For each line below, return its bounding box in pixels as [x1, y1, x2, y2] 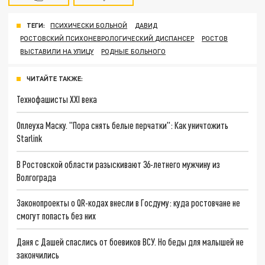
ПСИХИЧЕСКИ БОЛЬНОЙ [50, 21, 128, 30]
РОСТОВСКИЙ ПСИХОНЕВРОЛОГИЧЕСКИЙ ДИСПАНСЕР [20, 34, 195, 43]
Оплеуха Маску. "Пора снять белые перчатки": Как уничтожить [17, 119, 229, 131]
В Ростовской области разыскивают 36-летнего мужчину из [17, 158, 221, 170]
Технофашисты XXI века [17, 93, 98, 105]
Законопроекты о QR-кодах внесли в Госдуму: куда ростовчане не [17, 197, 241, 209]
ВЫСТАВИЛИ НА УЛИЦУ [20, 47, 94, 56]
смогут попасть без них [17, 210, 96, 222]
